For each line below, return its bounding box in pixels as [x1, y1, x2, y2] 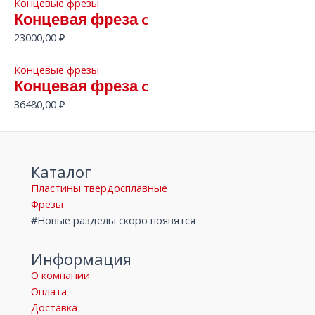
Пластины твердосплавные [30, 181, 167, 195]
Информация [30, 248, 131, 270]
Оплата [30, 284, 67, 299]
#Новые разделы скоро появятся [30, 213, 195, 228]
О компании [30, 268, 90, 283]
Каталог [30, 161, 91, 183]
